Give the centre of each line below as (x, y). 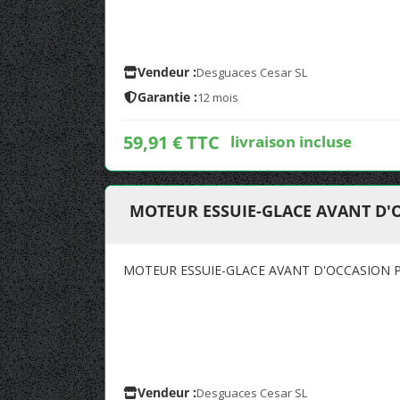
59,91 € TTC (171, 142)
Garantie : (167, 97)
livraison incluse (291, 141)
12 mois (218, 97)
